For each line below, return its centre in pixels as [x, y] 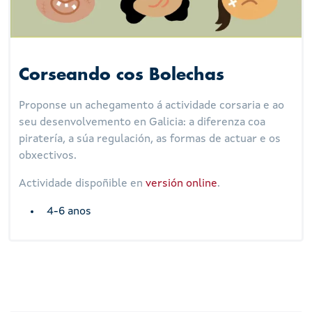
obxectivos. [48, 156]
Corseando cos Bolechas [122, 75]
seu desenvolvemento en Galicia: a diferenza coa [142, 122]
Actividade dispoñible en [83, 184]
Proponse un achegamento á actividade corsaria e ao [152, 106]
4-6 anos [69, 211]
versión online [182, 184]
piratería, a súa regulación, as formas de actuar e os [150, 139]
